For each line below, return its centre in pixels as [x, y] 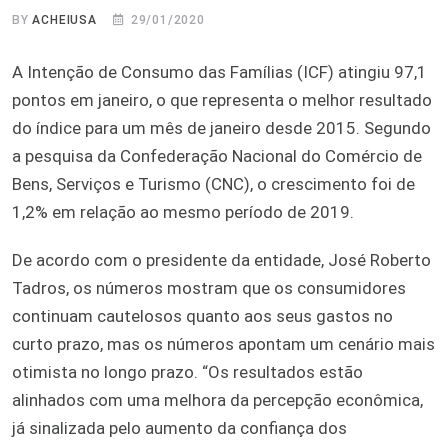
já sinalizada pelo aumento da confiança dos [179, 427]
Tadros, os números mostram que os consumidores [209, 287]
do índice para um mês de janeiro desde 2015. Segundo [221, 127]
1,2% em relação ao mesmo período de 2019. [183, 211]
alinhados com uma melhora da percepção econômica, [217, 399]
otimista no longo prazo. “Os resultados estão [187, 371]
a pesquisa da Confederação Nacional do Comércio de [217, 155]
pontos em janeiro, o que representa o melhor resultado [222, 99]
